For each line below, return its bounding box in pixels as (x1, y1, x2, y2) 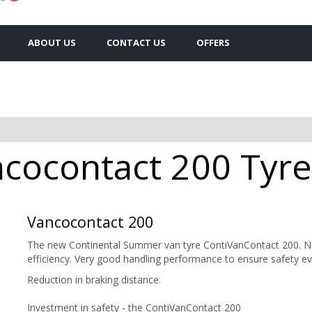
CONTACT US (107, 36, 166, 49)
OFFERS (196, 36, 230, 49)
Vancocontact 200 (27, 211, 153, 232)
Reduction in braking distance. (27, 272, 161, 286)
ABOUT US (28, 36, 76, 49)
